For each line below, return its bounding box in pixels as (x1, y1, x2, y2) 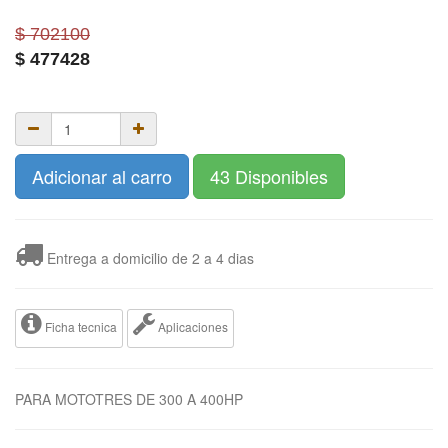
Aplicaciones (155, 317, 228, 335)
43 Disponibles (210, 162, 328, 189)
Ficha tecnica (42, 317, 117, 335)
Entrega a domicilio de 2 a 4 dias (43, 247, 254, 268)
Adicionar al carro (32, 162, 172, 189)
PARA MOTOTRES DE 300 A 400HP (15, 388, 243, 409)
